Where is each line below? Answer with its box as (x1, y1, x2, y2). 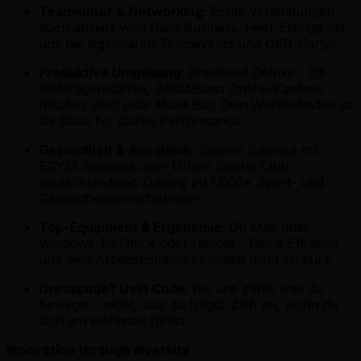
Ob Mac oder (229, 218, 309, 235)
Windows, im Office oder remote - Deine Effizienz (39, 234, 339, 251)
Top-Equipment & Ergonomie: (39, 218, 229, 235)
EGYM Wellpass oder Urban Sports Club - (39, 157, 298, 174)
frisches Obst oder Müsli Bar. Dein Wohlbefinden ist (39, 96, 353, 113)
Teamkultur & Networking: (39, 2, 210, 19)
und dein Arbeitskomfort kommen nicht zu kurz (39, 251, 330, 268)
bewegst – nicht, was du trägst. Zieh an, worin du (39, 296, 338, 313)
